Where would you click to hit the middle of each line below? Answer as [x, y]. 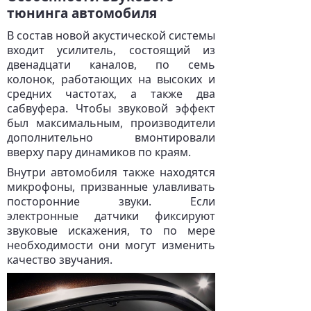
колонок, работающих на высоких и [111, 79]
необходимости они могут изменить [111, 245]
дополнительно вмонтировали [111, 137]
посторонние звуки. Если [111, 201]
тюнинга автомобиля [82, 13]
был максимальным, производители [111, 123]
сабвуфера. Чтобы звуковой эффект [111, 108]
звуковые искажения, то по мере [111, 230]
